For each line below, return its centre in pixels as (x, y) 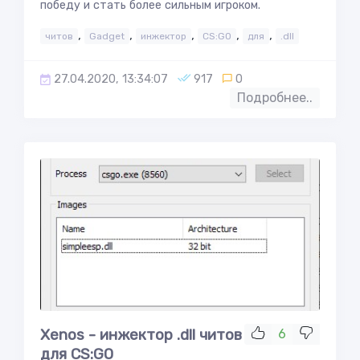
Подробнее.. (275, 98)
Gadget (107, 36)
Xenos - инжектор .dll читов (141, 335)
